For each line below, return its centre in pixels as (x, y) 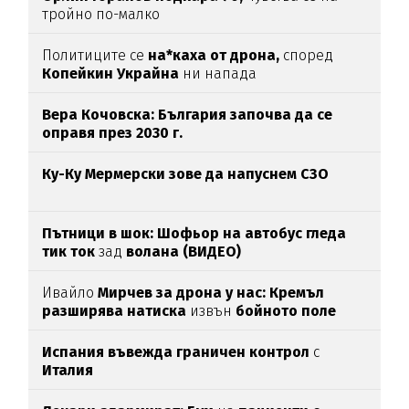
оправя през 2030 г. (113, 133)
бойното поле (284, 311)
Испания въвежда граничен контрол (178, 352)
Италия (68, 371)
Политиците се (95, 56)
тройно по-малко (101, 15)
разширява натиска (116, 311)
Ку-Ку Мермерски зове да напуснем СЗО (186, 174)
